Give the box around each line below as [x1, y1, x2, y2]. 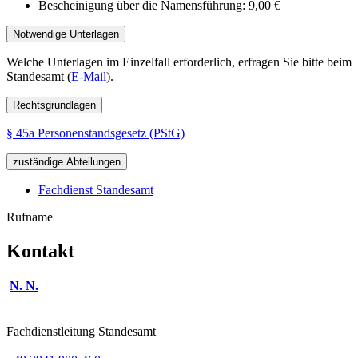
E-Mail [71, 69, 106, 83]
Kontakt [6, 240, 74, 261]
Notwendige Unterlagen [13, 27, 119, 40]
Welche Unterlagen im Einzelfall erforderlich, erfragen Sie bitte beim [6, 54, 352, 69]
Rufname [6, 209, 53, 224]
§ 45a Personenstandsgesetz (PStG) [6, 125, 185, 140]
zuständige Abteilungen [13, 155, 121, 168]
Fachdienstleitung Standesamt [6, 324, 156, 339]
